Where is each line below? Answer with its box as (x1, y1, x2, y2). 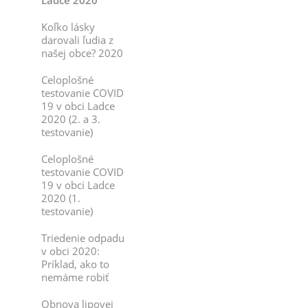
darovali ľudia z (41, 33, 113, 47)
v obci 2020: (41, 244, 100, 258)
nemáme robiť (41, 270, 109, 284)
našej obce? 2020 (41, 46, 123, 60)
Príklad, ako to (41, 257, 109, 271)
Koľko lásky (41, 20, 95, 34)
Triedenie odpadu (41, 231, 124, 245)
